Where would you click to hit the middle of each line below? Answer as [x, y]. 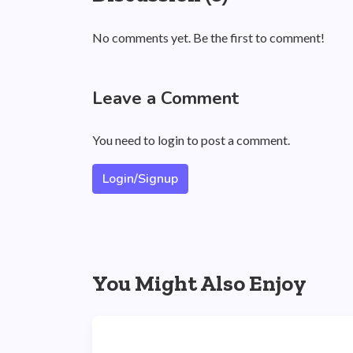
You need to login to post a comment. [191, 140]
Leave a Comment [165, 98]
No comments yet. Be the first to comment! [208, 37]
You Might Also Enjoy [199, 283]
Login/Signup [140, 179]
